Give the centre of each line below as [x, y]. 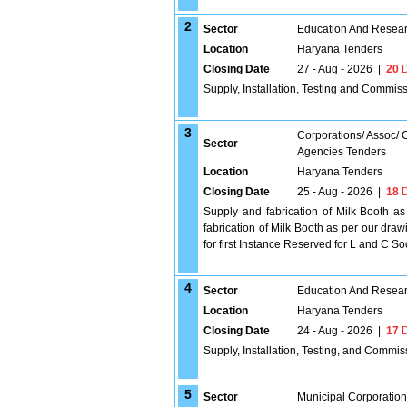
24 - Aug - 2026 [335, 331]
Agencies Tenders [342, 152]
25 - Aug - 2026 [335, 192]
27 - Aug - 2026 [335, 69]
